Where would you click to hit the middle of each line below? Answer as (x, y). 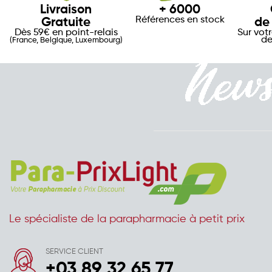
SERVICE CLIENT (74, 252)
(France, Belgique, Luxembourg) (66, 41)
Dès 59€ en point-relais (66, 33)
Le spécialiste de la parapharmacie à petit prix (127, 219)
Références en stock (180, 20)
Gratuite (66, 23)
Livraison (66, 10)
